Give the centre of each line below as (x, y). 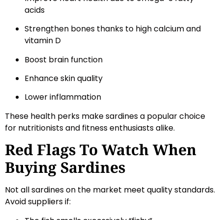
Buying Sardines (65, 167)
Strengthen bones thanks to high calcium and (113, 29)
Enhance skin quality (64, 79)
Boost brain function (64, 59)
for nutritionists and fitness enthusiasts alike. (90, 128)
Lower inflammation (63, 97)
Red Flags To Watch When (101, 150)
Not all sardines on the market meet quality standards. (110, 190)
